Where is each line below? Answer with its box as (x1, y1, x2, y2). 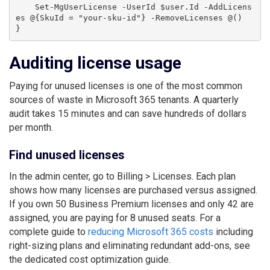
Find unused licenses (9, 147, 125, 162)
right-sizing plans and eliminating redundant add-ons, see (9, 239, 250, 251)
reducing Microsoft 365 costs (88, 225, 213, 237)
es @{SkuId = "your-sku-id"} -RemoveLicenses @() (15, 13, 242, 23)
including (213, 225, 253, 237)
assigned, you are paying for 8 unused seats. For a (9, 212, 221, 224)
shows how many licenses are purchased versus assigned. (9, 184, 257, 196)
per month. (9, 121, 53, 133)
